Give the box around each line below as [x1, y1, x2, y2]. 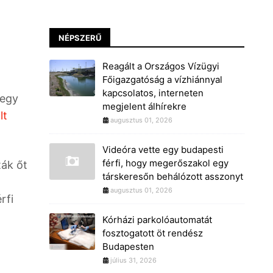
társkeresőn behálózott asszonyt [102, 171, 243, 182]
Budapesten [102, 241, 154, 252]
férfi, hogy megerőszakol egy [102, 157, 229, 169]
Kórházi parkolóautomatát [102, 214, 212, 225]
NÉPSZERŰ [58, 33, 101, 43]
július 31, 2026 [110, 256, 157, 264]
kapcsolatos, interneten [102, 87, 204, 99]
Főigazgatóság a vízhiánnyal [102, 74, 222, 85]
